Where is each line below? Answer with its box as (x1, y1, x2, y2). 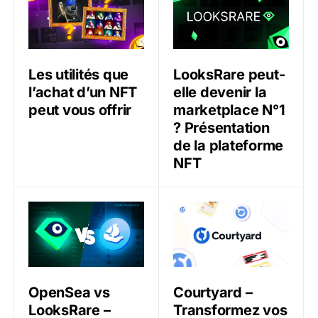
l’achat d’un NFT (28, 83, 137, 101)
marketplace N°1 (173, 102, 285, 119)
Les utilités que (28, 65, 128, 83)
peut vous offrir (28, 101, 131, 119)
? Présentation (173, 119, 270, 137)
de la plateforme (173, 137, 283, 155)
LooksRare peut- (173, 66, 285, 84)
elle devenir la (173, 84, 267, 102)
